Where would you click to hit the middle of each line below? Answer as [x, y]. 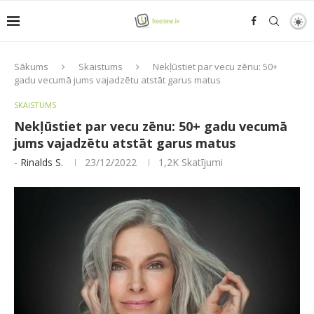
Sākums [31, 67]
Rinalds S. [42, 162]
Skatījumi [201, 162]
